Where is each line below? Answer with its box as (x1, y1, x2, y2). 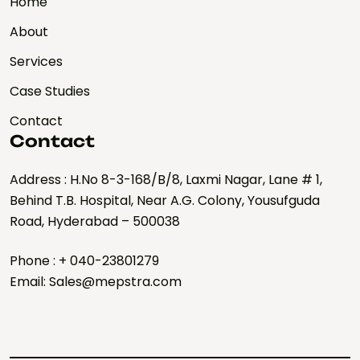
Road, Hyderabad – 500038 (10, 212, 180, 231)
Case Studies (10, 82, 90, 100)
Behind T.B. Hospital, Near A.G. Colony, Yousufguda (10, 191, 320, 210)
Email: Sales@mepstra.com (10, 272, 182, 291)
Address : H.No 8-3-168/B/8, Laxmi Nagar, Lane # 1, (10, 170, 322, 189)
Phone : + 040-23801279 (10, 252, 159, 270)
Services (10, 52, 63, 71)
